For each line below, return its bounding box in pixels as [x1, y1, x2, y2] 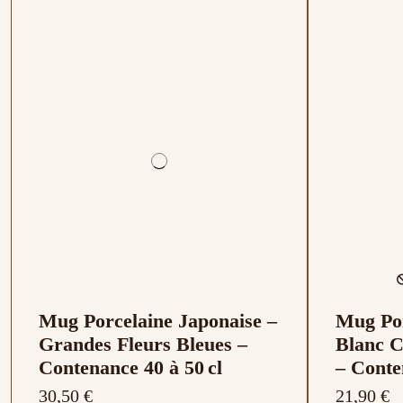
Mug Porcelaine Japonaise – [39, 309, 277, 333]
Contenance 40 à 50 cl [39, 356, 222, 380]
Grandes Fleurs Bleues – [39, 333, 247, 356]
